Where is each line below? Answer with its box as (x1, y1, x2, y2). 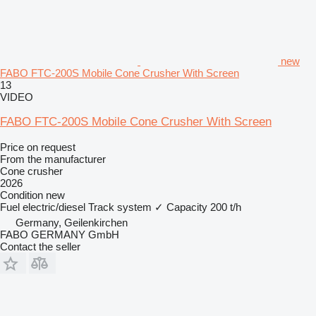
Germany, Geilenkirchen (16, 216, 128, 229)
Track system (88, 200, 152, 213)
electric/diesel (23, 200, 85, 213)
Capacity (166, 200, 207, 213)
